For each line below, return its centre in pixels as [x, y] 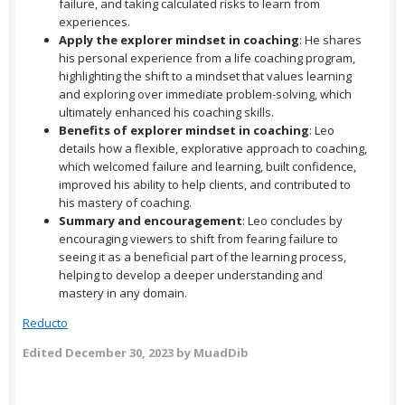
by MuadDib [211, 353]
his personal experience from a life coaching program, [207, 58]
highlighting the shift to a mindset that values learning [205, 76]
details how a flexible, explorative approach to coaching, [213, 149]
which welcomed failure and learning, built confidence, [207, 167]
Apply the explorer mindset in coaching [179, 40]
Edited [44, 353]
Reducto [45, 323]
